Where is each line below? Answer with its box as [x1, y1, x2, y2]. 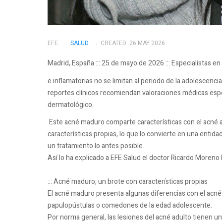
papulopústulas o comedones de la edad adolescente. [48, 200, 212, 211]
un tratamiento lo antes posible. [48, 141, 144, 152]
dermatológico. [48, 99, 94, 110]
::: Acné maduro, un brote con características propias [48, 176, 208, 187]
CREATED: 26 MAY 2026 [101, 38, 165, 48]
